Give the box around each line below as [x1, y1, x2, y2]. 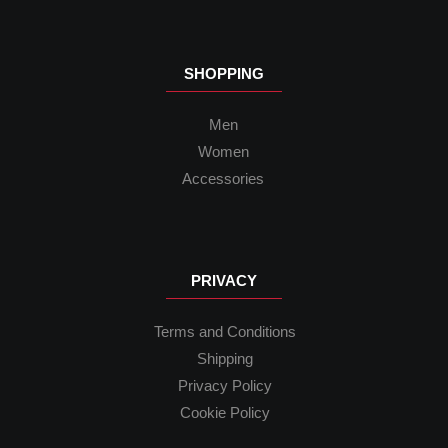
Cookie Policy [180, 405, 270, 422]
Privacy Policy [178, 378, 272, 395]
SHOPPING [184, 65, 264, 83]
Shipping [197, 351, 253, 368]
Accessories [182, 171, 264, 188]
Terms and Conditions [154, 324, 296, 341]
